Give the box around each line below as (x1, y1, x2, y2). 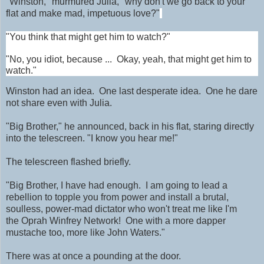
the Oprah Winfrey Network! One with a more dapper (6, 216, 226, 226)
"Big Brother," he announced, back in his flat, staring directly (6, 121, 254, 132)
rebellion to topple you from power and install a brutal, (6, 192, 229, 203)
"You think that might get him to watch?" (6, 32, 170, 42)
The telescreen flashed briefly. (6, 157, 131, 167)
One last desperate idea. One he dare (97, 86, 258, 97)
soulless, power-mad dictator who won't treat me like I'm (6, 204, 237, 214)
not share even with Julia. (6, 98, 112, 108)
